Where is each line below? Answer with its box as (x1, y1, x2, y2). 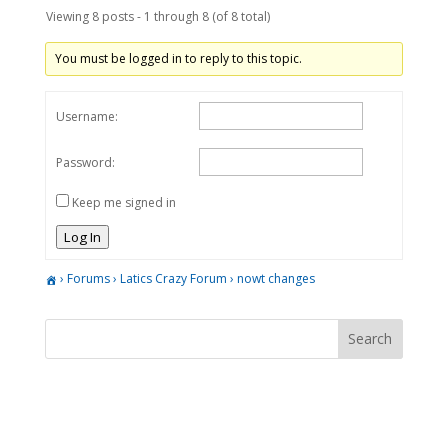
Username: (55, 107, 118, 125)
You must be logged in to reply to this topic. (54, 49, 302, 67)
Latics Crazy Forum (119, 269, 227, 287)
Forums (66, 269, 110, 287)
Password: (55, 153, 115, 171)
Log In (63, 227, 101, 246)
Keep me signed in (71, 193, 176, 211)
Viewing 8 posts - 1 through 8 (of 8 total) (45, 7, 270, 25)
